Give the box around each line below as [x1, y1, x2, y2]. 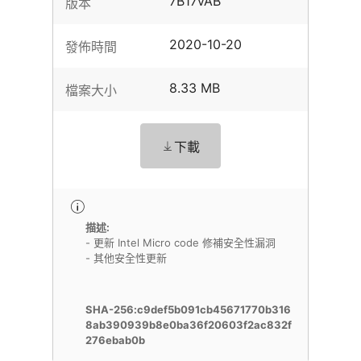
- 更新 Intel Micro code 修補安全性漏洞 [85, 236, 276, 249]
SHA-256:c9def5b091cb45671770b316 [85, 303, 291, 316]
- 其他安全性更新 [85, 251, 167, 264]
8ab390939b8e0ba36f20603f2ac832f [85, 318, 292, 331]
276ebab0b [85, 334, 145, 346]
